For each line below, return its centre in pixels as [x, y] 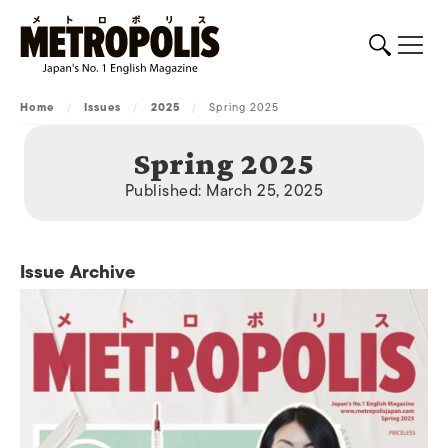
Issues [102, 107]
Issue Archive [78, 272]
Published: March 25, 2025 [223, 191]
